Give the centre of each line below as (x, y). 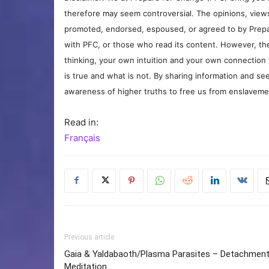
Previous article (89, 237)
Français (82, 138)
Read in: (81, 122)
